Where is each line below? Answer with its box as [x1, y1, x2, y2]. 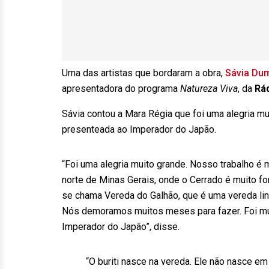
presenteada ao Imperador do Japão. [62, 124, 216, 135]
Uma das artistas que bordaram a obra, [62, 67, 223, 79]
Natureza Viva [180, 83, 238, 94]
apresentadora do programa [62, 83, 180, 94]
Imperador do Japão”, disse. [62, 221, 180, 232]
